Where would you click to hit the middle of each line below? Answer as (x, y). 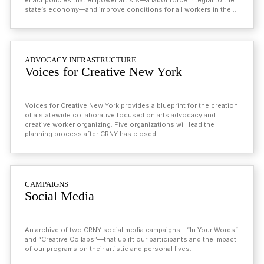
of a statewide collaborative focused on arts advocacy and (120, 115)
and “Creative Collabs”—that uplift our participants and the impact (131, 239)
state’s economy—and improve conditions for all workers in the (128, 9)
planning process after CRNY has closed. (91, 134)
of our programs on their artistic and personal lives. (108, 249)
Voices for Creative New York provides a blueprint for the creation (131, 105)
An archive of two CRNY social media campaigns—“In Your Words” (131, 230)
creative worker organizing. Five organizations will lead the (120, 124)
